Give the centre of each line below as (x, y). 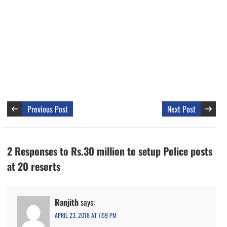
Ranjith (67, 202)
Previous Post (48, 109)
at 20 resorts (34, 166)
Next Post (182, 109)
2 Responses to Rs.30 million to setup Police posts (110, 151)
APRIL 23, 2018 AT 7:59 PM (86, 215)
